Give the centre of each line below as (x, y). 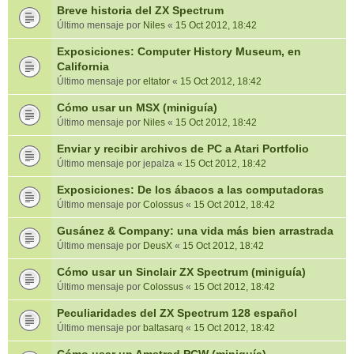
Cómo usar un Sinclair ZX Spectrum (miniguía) (181, 272)
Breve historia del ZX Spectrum (140, 10)
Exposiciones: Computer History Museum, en (179, 51)
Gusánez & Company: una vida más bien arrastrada (195, 231)
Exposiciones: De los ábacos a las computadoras (190, 190)
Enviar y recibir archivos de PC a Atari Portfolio (183, 149)
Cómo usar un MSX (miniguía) (137, 107)
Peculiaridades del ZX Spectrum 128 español (177, 313)
